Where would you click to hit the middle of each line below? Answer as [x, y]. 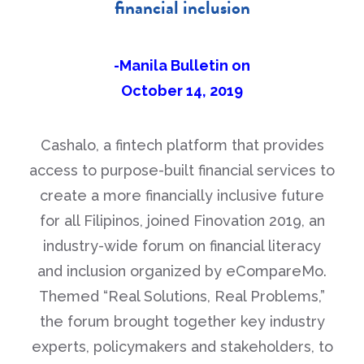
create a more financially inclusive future [182, 195]
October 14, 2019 [182, 91]
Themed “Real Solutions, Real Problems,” [182, 296]
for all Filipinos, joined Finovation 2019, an [182, 221]
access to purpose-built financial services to [182, 170]
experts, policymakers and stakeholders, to [182, 347]
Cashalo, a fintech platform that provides [182, 145]
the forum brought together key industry [182, 321]
